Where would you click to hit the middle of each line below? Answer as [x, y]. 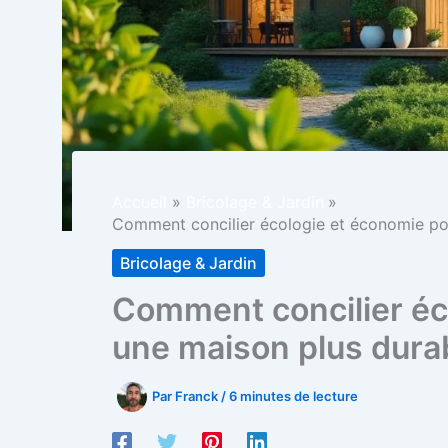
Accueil [139, 202]
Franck [198, 395]
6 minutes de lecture [293, 395]
